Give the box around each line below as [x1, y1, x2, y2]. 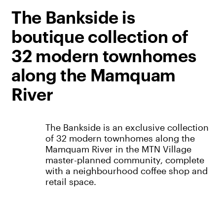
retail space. [45, 176, 96, 187]
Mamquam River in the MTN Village [45, 144, 191, 155]
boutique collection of [11, 29, 188, 46]
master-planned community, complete [45, 154, 204, 166]
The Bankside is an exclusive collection [45, 122, 209, 133]
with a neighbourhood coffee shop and [45, 165, 208, 177]
